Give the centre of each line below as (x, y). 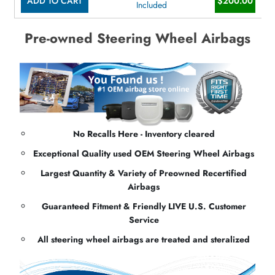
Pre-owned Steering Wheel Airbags (137, 38)
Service (144, 219)
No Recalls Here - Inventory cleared (144, 134)
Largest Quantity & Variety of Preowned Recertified (144, 173)
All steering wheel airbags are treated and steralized (144, 239)
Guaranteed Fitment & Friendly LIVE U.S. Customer (144, 206)
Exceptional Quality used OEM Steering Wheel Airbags (144, 153)
